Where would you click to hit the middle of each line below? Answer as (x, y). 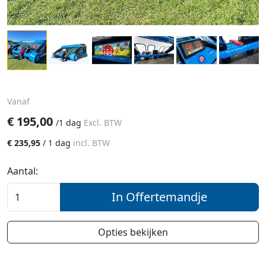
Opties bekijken (133, 232)
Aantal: (23, 171)
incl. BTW (91, 143)
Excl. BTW (103, 123)
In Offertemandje (159, 197)
